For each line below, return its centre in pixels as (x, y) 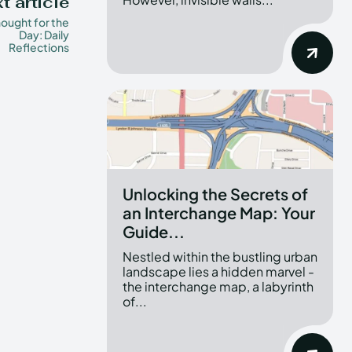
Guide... (154, 231)
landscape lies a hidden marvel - (218, 271)
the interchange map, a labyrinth (218, 286)
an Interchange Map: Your (219, 212)
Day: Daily (44, 34)
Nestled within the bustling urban (220, 256)
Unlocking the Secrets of (215, 193)
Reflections (38, 47)
